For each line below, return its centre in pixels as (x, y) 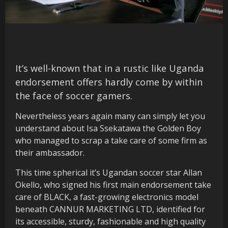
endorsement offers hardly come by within (109, 81)
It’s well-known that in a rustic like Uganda (110, 68)
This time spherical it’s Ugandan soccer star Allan (109, 172)
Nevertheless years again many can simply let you (110, 116)
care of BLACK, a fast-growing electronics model (107, 197)
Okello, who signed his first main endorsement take (113, 184)
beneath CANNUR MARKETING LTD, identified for (110, 209)
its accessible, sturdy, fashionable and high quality (110, 221)
